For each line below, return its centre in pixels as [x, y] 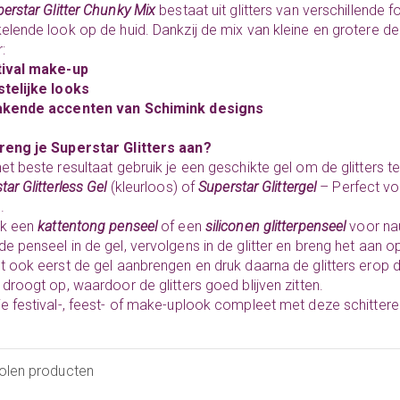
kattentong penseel [98, 226]
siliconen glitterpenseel [275, 226]
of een [183, 226]
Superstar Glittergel [258, 187]
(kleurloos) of [154, 187]
